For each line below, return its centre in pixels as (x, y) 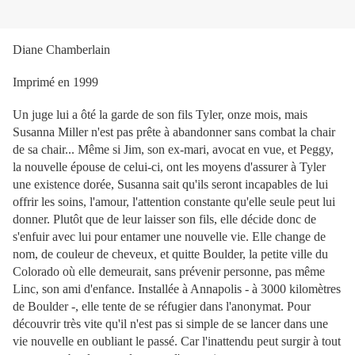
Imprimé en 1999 (55, 82)
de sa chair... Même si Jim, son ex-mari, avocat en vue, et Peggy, (173, 150)
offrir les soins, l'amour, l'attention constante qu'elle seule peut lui (174, 202)
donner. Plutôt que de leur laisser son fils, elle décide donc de (164, 219)
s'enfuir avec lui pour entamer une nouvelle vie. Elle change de (169, 237)
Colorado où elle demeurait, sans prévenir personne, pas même (169, 272)
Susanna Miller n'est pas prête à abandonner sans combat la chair (174, 132)
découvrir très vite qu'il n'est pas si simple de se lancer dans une (170, 324)
